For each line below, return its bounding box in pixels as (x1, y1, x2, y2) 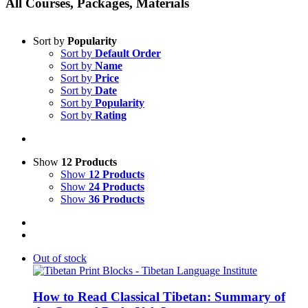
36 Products (89, 192, 144, 205)
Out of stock (33, 252, 87, 264)
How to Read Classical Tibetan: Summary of (33, 289, 285, 305)
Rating (95, 109, 126, 121)
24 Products (89, 180, 144, 192)
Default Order (95, 47, 161, 59)
